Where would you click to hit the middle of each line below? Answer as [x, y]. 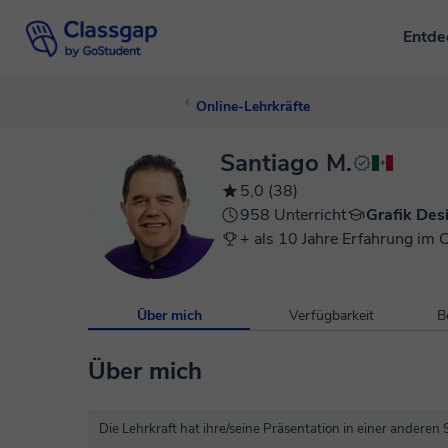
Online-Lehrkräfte [253, 106]
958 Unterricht [293, 215]
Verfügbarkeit [331, 315]
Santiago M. [286, 163]
